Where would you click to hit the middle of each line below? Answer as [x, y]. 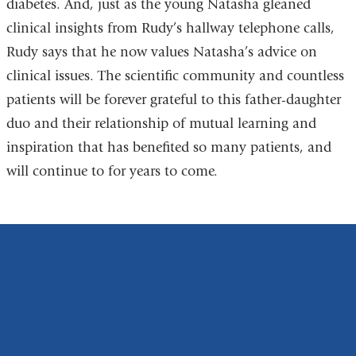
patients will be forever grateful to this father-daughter [173, 100]
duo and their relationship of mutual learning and [161, 124]
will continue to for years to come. [112, 172]
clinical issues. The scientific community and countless [175, 76]
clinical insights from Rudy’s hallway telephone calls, [170, 29]
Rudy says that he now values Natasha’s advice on [161, 52]
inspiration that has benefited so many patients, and [168, 148]
